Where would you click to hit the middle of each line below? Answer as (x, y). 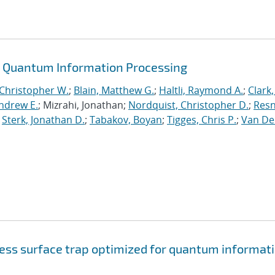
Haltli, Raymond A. (201, 90)
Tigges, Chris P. (202, 120)
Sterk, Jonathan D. (43, 120)
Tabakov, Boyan (126, 120)
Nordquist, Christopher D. (188, 105)
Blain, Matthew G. (114, 90)
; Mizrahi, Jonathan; (83, 105)
